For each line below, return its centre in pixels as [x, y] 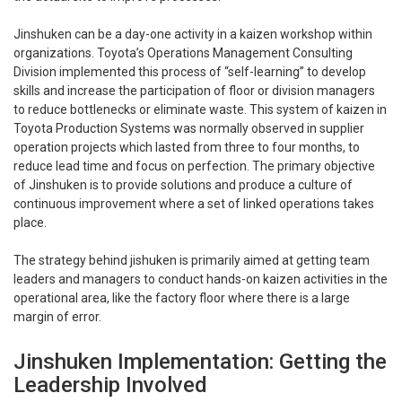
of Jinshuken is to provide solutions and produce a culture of [183, 185]
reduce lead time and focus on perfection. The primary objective [194, 166]
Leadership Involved [110, 385]
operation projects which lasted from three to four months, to [187, 148]
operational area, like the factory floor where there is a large [182, 298]
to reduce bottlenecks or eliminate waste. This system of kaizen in [200, 110]
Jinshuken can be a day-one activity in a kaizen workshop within [193, 35]
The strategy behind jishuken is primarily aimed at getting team [192, 261]
